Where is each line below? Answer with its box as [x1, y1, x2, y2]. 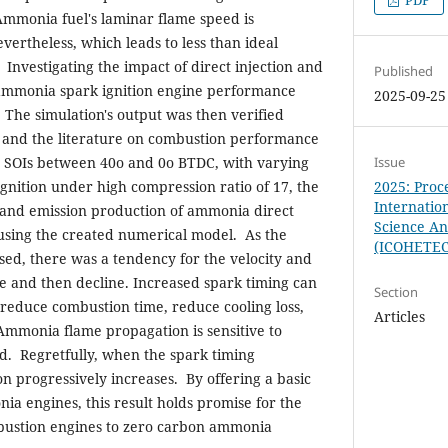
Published [374, 62, 434, 81]
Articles [374, 307, 426, 327]
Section [374, 283, 419, 302]
